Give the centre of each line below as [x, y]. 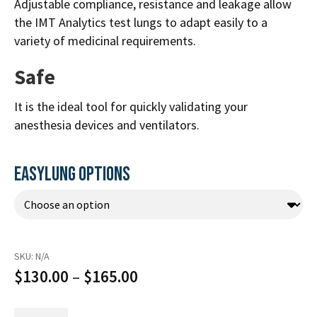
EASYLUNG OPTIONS [72, 175]
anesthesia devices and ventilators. [107, 125]
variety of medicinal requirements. [105, 40]
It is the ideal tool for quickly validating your [131, 106]
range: [158, 302]
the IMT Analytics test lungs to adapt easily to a [141, 22]
